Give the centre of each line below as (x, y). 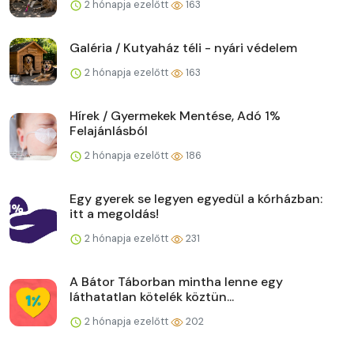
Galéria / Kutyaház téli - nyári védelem (183, 47)
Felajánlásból (109, 130)
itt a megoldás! (114, 213)
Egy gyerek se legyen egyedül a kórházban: (196, 198)
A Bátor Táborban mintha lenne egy (176, 281)
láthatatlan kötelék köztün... (152, 296)
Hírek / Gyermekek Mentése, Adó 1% (175, 115)
